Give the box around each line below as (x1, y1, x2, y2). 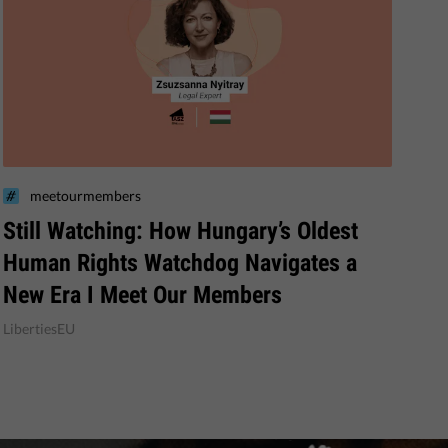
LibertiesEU (2, 319, 75, 337)
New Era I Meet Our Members (2, 280, 282, 309)
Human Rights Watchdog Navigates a (2, 248, 357, 277)
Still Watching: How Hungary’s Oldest (2, 216, 358, 245)
